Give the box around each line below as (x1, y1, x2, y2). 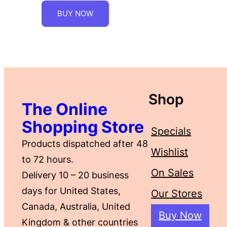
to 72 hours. (22, 154, 73, 165)
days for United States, (22, 185, 121, 196)
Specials (151, 125, 192, 137)
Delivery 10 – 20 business (22, 169, 129, 180)
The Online (22, 99, 107, 119)
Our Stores (151, 187, 203, 200)
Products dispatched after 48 (22, 138, 148, 149)
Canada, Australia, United (22, 201, 130, 212)
